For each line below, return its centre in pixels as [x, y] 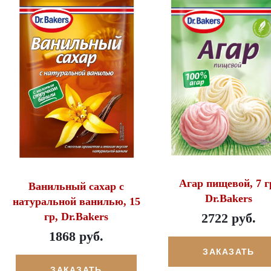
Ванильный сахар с [76, 187]
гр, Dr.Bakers [76, 217]
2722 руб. [229, 218]
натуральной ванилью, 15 [76, 202]
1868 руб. [76, 237]
